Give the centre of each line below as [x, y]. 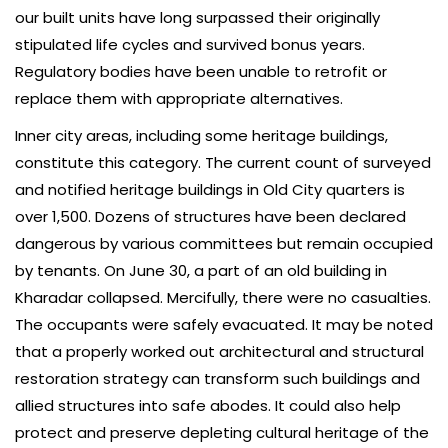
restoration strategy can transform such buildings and [217, 379]
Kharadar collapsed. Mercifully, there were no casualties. [223, 298]
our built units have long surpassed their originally [197, 18]
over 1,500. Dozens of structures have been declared [210, 217]
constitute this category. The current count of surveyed [223, 163]
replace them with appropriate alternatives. [179, 99]
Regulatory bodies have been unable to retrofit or [201, 72]
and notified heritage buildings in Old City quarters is [210, 190]
